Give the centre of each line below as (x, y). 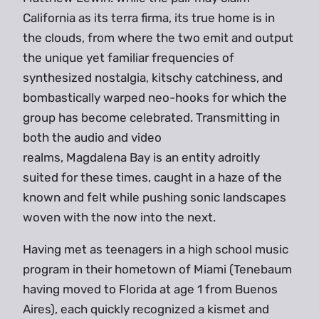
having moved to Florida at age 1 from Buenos (150, 289)
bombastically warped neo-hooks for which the (155, 98)
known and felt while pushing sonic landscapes (155, 198)
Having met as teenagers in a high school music (156, 250)
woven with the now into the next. (119, 218)
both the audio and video (92, 138)
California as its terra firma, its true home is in (149, 18)
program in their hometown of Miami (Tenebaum (157, 270)
